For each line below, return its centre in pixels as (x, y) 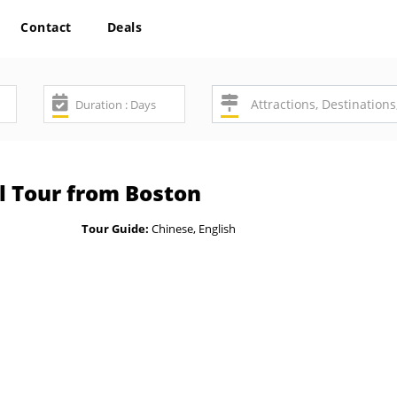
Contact (46, 27)
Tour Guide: (115, 229)
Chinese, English (192, 229)
